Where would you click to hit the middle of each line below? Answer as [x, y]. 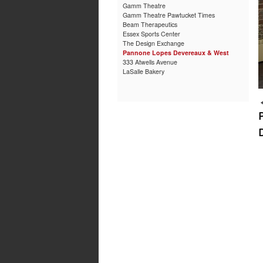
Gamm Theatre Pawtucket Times [169, 15]
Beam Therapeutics [150, 24]
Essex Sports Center [152, 33]
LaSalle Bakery [144, 71]
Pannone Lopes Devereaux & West [176, 52]
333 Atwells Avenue [150, 62]
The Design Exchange [154, 43]
